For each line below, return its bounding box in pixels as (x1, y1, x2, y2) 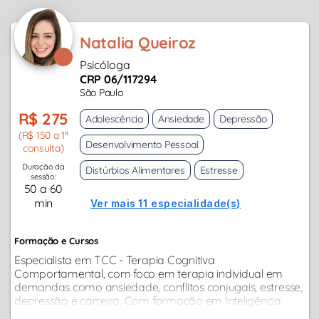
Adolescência (85, 112, 143, 125)
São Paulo (79, 85, 123, 99)
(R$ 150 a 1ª (18, 128, 68, 142)
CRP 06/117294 (79, 71, 157, 86)
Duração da (22, 161, 65, 172)
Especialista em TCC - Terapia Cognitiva (14, 252, 215, 267)
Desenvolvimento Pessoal (85, 137, 199, 151)
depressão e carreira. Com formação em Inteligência (14, 293, 282, 308)
